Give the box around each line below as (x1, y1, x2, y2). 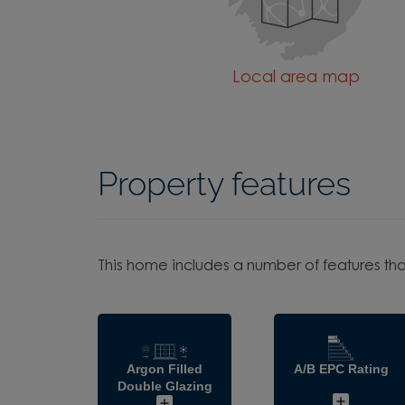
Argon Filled (127, 362, 202, 377)
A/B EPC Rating (293, 362, 389, 377)
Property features (98, 165, 351, 203)
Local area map (231, 71, 360, 88)
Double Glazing (117, 379, 212, 394)
